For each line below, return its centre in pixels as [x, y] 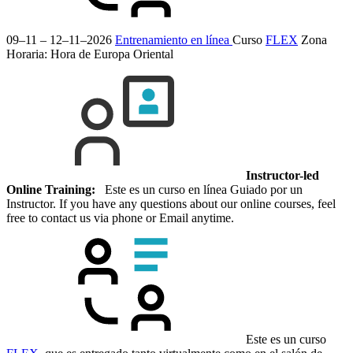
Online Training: [51, 189]
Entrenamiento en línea [174, 39]
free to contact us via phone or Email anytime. [120, 217]
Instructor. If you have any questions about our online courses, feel [171, 203]
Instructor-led [282, 175]
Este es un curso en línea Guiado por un [199, 189]
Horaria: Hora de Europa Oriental [90, 54]
